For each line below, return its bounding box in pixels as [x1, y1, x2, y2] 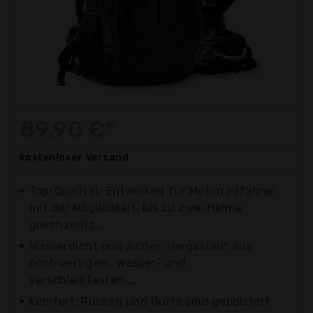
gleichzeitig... [29, 217, 105, 231]
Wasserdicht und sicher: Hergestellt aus [29, 239, 252, 253]
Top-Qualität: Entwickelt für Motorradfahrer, [29, 184, 278, 198]
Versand [85, 151, 129, 163]
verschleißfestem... [29, 272, 137, 286]
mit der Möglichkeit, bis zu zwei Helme [29, 201, 242, 214]
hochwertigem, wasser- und [29, 256, 186, 270]
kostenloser [20, 151, 83, 163]
